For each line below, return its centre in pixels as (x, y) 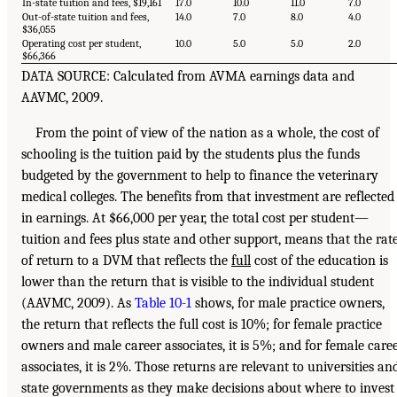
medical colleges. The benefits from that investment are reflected (208, 197)
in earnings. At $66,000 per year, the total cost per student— (195, 218)
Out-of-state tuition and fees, (86, 17)
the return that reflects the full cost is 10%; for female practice (202, 325)
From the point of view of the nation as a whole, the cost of (207, 133)
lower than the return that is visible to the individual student (198, 282)
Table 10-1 (163, 304)
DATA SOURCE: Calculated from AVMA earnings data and (188, 77)
